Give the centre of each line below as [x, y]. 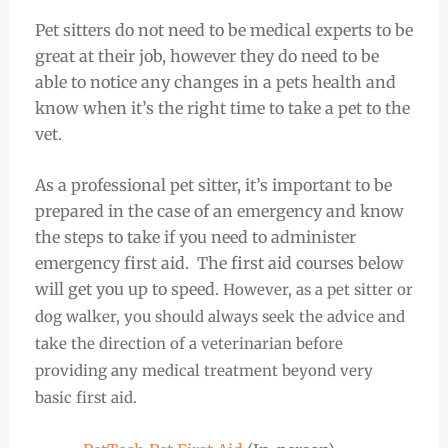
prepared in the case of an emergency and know [219, 211]
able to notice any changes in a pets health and [215, 81]
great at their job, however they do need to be [206, 55]
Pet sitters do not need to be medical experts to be [223, 29]
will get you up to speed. [128, 289]
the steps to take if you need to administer [195, 237]
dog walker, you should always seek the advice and [219, 317]
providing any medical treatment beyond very [203, 371]
